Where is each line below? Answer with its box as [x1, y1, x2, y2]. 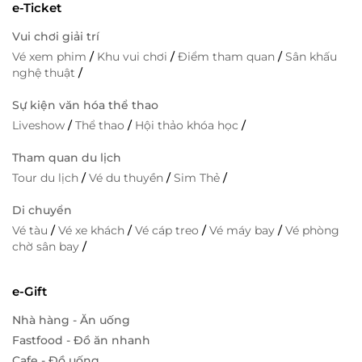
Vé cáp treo [135, 223, 202, 238]
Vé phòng [285, 223, 339, 238]
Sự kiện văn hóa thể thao [12, 98, 158, 112]
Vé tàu [12, 223, 51, 238]
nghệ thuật [12, 65, 78, 80]
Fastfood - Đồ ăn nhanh [12, 333, 150, 347]
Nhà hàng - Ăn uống [12, 313, 130, 327]
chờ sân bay [12, 239, 82, 254]
